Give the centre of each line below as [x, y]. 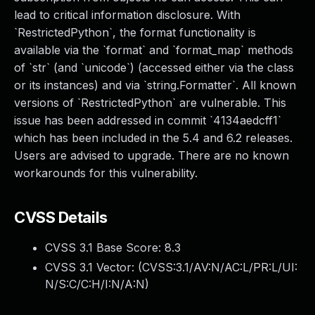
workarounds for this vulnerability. [106, 173]
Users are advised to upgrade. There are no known [152, 155]
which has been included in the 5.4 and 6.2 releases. [153, 138]
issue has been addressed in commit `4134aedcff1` [148, 120]
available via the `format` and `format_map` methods [154, 50]
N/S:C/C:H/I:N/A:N [95, 284]
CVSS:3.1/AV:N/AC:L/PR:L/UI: [220, 267]
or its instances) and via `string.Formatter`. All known [155, 85]
